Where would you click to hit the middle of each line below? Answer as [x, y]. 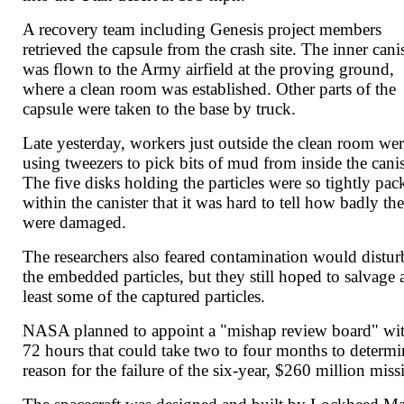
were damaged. [75, 223]
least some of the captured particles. [144, 297]
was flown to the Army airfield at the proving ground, [209, 69]
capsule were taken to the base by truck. [160, 109]
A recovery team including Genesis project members [202, 30]
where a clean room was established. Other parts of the [210, 89]
